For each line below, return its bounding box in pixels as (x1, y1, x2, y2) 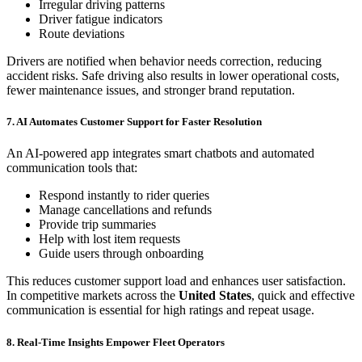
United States (179, 288, 251, 303)
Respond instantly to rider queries (39, 188, 209, 203)
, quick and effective (251, 288, 355, 303)
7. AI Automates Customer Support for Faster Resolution (6, 116, 262, 128)
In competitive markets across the (6, 288, 179, 303)
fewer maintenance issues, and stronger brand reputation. (6, 83, 295, 98)
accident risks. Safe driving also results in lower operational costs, (6, 69, 339, 83)
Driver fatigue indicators (39, 12, 162, 27)
